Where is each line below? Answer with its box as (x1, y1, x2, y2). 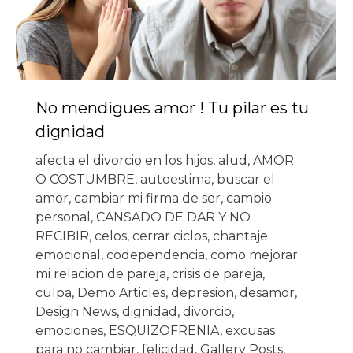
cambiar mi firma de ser (74, 190, 221, 206)
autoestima (140, 171, 211, 187)
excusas (225, 322, 275, 338)
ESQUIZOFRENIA (109, 322, 220, 338)
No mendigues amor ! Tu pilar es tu (35, 98, 309, 117)
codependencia (106, 247, 205, 262)
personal (35, 209, 91, 225)
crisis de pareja (172, 266, 262, 281)
